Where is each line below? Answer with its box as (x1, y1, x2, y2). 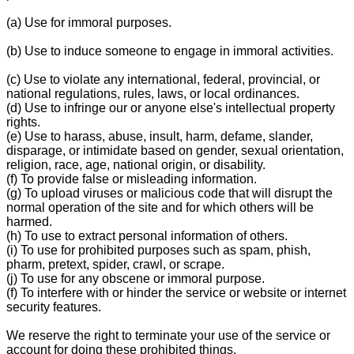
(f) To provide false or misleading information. (6, 171, 257, 186)
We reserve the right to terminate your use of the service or (6, 328, 330, 342)
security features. (6, 299, 101, 314)
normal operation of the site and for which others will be (6, 200, 314, 214)
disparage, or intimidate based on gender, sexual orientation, (6, 143, 344, 157)
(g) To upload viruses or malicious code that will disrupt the (6, 186, 333, 200)
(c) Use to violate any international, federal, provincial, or (6, 72, 320, 86)
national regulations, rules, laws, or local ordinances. (6, 86, 299, 100)
